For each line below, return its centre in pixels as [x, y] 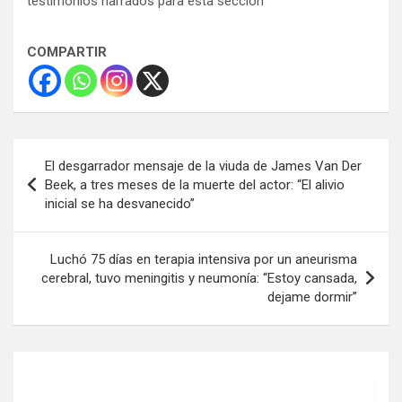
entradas [58, 210]
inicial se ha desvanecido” [120, 204]
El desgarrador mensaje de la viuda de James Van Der [203, 166]
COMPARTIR [67, 52]
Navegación [72, 153]
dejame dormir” [312, 297]
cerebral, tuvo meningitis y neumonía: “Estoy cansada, [199, 279]
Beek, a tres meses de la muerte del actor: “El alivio [195, 185]
